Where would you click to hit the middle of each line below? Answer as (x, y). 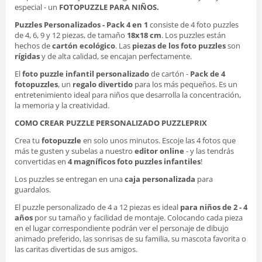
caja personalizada (160, 179)
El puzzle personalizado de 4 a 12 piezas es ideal (97, 207)
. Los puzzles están (194, 35)
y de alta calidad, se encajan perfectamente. (116, 56)
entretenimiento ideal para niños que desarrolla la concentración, (128, 94)
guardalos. (33, 189)
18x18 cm (144, 35)
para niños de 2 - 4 (214, 207)
